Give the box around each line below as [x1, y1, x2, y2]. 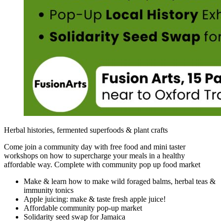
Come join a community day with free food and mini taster [4, 142, 185, 151]
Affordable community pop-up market [24, 203, 142, 212]
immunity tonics [24, 185, 74, 194]
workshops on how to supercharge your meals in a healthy [4, 151, 185, 160]
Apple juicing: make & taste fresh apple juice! [24, 194, 166, 203]
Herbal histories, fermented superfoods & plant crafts [4, 125, 168, 134]
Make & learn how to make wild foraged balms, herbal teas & [24, 177, 216, 185]
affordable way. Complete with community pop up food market [4, 160, 200, 169]
